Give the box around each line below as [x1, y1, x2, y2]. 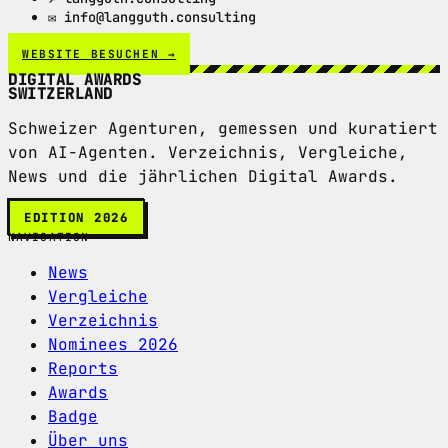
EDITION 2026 [24, 208, 129, 226]
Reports [48, 357, 118, 379]
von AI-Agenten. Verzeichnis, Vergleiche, [8, 141, 408, 163]
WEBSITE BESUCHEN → [22, 46, 177, 61]
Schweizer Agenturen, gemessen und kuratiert [8, 117, 438, 139]
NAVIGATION [8, 229, 90, 244]
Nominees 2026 [48, 333, 178, 355]
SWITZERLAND [8, 82, 113, 104]
